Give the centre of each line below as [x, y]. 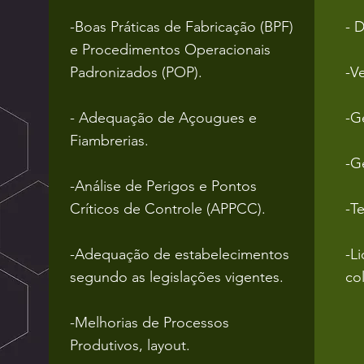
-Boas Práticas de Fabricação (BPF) [182, 27]
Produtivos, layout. [130, 345]
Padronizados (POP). [136, 72]
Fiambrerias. [109, 141]
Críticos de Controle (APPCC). [168, 209]
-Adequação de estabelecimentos [180, 254]
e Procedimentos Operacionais [170, 50]
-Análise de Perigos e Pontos [163, 186]
